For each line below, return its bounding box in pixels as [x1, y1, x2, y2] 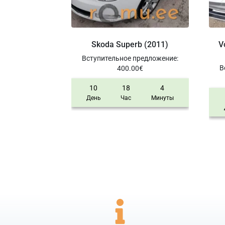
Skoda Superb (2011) [91, 40, 169, 50]
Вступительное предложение [81, 54, 177, 63]
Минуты [151, 94, 174, 102]
